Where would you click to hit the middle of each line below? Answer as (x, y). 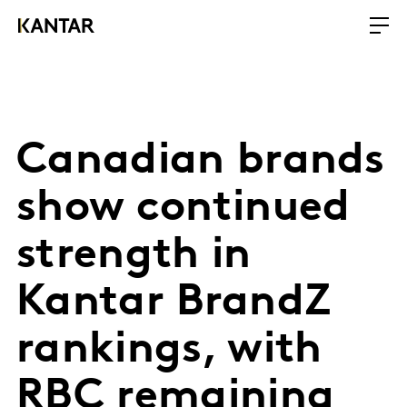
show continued (184, 209)
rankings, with (169, 351)
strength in (134, 256)
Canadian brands (201, 162)
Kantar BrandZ (174, 303)
